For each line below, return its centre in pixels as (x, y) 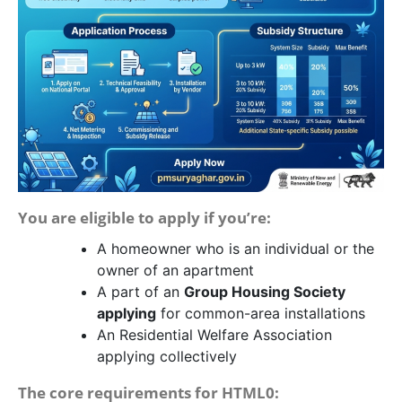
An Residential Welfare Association (214, 335)
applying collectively (167, 357)
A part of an (140, 292)
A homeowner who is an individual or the (236, 249)
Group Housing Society (265, 292)
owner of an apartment (175, 271)
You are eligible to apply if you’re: (144, 218)
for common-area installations (261, 314)
